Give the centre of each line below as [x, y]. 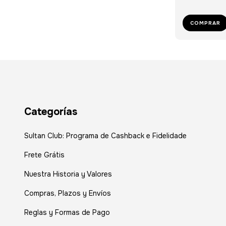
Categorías [51, 111]
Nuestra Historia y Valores [68, 174]
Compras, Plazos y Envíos [68, 193]
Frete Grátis [44, 155]
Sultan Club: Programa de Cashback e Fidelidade [105, 136]
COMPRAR [205, 23]
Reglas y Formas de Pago [67, 213]
